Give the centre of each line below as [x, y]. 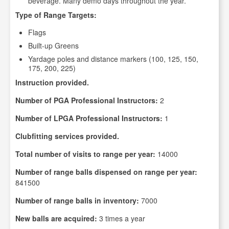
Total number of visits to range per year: [85, 154]
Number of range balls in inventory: [77, 200]
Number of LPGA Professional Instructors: [89, 118]
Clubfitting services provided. [67, 136]
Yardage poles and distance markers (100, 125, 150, [113, 59]
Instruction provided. [52, 82]
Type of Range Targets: [56, 15]
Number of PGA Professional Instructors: [87, 100]
